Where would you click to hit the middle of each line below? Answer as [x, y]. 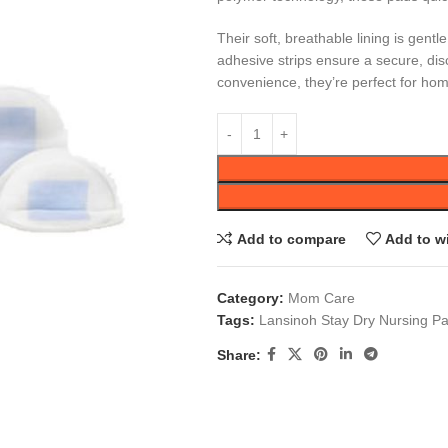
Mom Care [321, 298]
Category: [250, 298]
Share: [238, 354]
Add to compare [291, 238]
